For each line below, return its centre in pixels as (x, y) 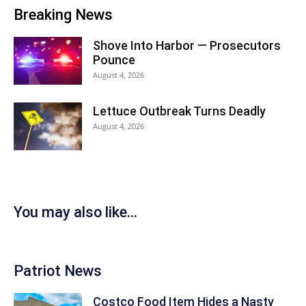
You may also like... (75, 212)
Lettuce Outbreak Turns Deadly (179, 111)
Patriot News (58, 270)
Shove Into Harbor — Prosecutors (187, 45)
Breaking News (63, 14)
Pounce (114, 59)
